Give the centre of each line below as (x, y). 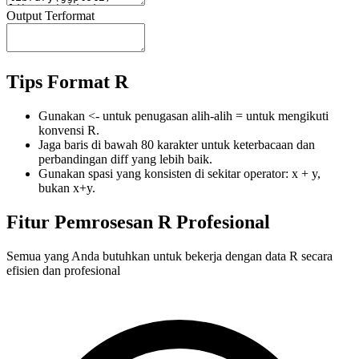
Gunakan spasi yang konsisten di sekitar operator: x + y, (179, 173)
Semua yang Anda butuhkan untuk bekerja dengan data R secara (169, 256)
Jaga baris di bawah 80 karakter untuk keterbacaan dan (177, 144)
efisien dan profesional (63, 270)
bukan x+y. (67, 188)
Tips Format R (67, 81)
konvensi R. (69, 130)
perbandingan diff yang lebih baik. (125, 159)
